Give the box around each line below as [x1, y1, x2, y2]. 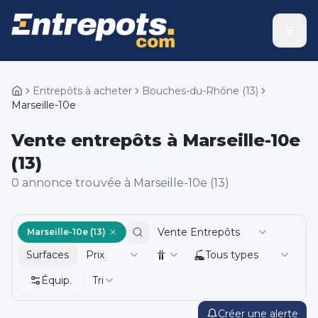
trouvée [72, 176, 121, 190]
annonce [19, 176, 72, 190]
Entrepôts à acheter [33, 84, 132, 97]
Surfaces [26, 248, 69, 261]
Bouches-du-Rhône [142, 84, 239, 97]
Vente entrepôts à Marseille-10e [11, 130, 300, 150]
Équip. [41, 274, 72, 287]
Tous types [205, 248, 258, 261]
